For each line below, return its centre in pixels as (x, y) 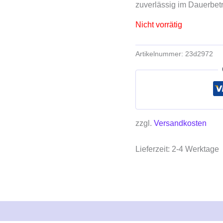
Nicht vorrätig (159, 24)
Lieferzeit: (154, 149)
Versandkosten (180, 123)
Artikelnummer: (160, 54)
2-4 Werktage (195, 149)
